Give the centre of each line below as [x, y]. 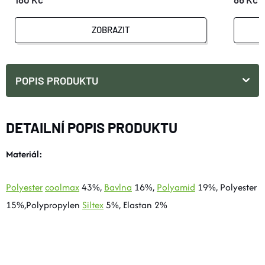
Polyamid [176, 187]
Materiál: [24, 154]
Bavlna [118, 187]
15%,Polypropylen [44, 205]
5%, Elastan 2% [135, 205]
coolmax [62, 187]
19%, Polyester [226, 187]
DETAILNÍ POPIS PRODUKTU [92, 127]
